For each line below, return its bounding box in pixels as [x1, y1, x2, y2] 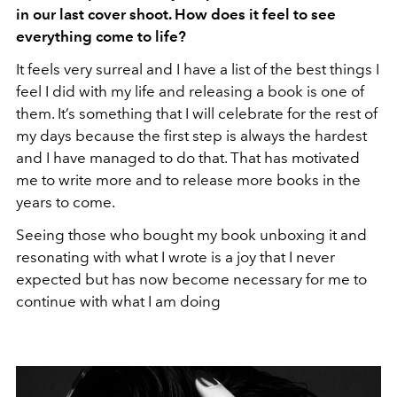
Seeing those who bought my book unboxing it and [16, 225, 367, 244]
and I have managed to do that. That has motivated [16, 148, 360, 167]
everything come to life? [16, 27, 186, 45]
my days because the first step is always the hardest [16, 126, 367, 144]
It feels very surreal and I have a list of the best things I [16, 59, 379, 78]
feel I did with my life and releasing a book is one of [16, 82, 364, 100]
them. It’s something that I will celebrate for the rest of [16, 104, 378, 122]
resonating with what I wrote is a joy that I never [16, 247, 335, 266]
